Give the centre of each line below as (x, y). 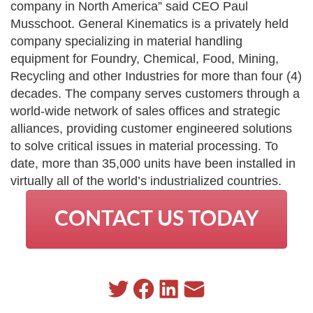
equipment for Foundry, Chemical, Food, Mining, (145, 58)
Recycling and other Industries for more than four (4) (156, 76)
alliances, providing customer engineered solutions (151, 128)
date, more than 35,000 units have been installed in (153, 163)
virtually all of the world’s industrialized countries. (146, 181)
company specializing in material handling (126, 41)
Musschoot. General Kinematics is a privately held (150, 23)
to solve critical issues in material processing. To (144, 146)
